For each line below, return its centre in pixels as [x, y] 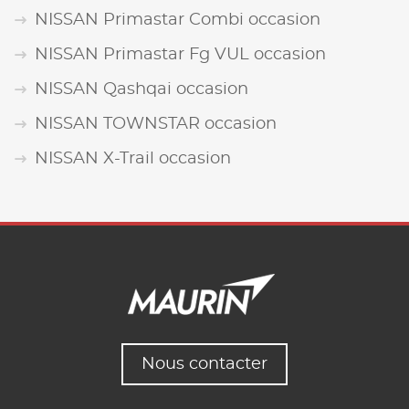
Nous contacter [204, 365]
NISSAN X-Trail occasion [133, 159]
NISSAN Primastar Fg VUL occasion [180, 55]
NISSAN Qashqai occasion [142, 90]
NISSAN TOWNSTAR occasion [156, 125]
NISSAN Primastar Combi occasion [178, 21]
